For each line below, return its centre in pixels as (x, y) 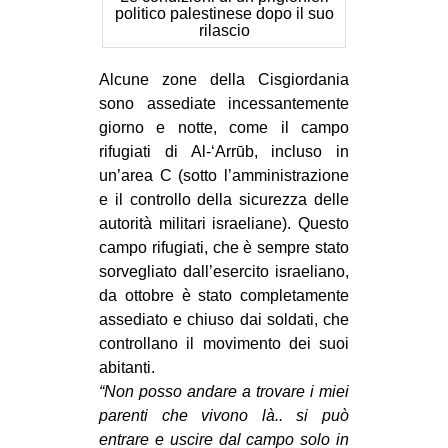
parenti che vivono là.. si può (224, 415)
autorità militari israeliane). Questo (224, 223)
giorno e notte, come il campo (224, 127)
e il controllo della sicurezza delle (224, 199)
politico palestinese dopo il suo (224, 13)
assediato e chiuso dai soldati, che (224, 319)
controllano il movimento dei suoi (224, 343)
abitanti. (127, 367)
